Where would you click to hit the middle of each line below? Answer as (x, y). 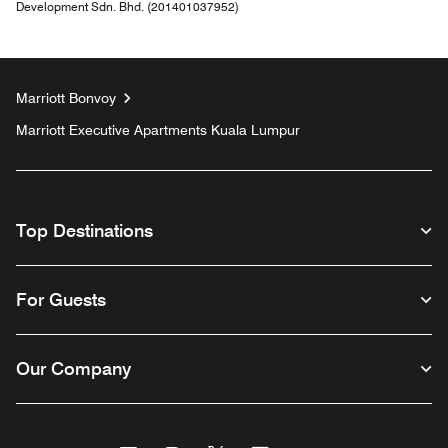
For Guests (61, 299)
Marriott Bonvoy (66, 97)
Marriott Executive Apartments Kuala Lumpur (158, 129)
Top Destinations (84, 230)
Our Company (73, 368)
